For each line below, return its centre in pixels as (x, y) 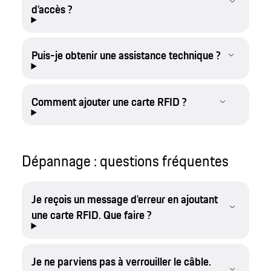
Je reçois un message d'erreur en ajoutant (124, 199)
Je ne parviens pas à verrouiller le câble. (121, 261)
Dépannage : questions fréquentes (125, 161)
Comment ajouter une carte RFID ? (109, 101)
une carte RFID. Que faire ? (91, 215)
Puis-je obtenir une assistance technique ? (126, 55)
